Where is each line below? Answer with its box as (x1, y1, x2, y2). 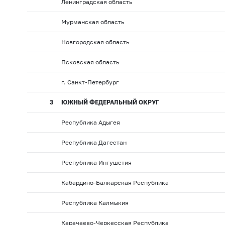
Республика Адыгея (61, 119, 120, 127)
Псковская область (61, 58, 119, 66)
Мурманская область (61, 18, 124, 26)
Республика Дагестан (61, 139, 127, 147)
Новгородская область (61, 38, 129, 46)
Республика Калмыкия (61, 199, 129, 207)
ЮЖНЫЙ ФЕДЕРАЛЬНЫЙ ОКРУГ (61, 98, 159, 106)
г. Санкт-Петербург (61, 78, 119, 86)
